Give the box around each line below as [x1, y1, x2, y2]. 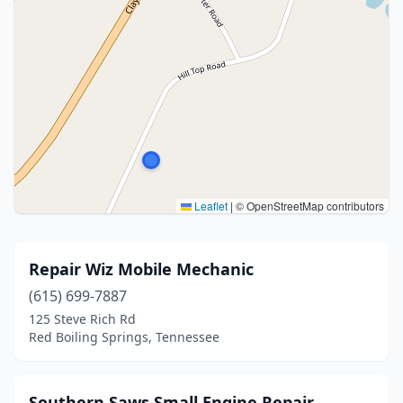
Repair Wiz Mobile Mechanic [29, 258, 254, 280]
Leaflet [192, 198, 228, 213]
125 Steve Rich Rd [29, 310, 136, 327]
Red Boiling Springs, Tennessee [29, 328, 219, 345]
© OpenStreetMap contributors [233, 198, 384, 213]
